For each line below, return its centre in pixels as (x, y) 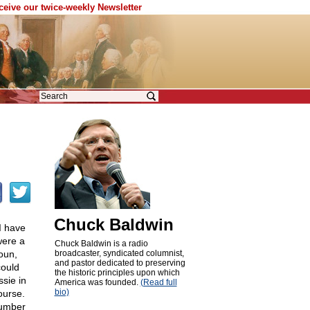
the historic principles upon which (117, 273)
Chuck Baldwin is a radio (101, 244)
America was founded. (97, 282)
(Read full (158, 282)
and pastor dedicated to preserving (120, 263)
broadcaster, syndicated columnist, (119, 253)
